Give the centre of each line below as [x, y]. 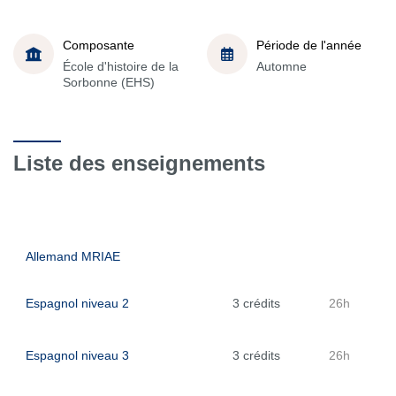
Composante [99, 45]
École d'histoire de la [121, 66]
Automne [282, 66]
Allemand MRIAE [73, 256]
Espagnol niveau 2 [77, 303]
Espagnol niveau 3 [77, 355]
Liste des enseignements [139, 163]
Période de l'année [309, 45]
